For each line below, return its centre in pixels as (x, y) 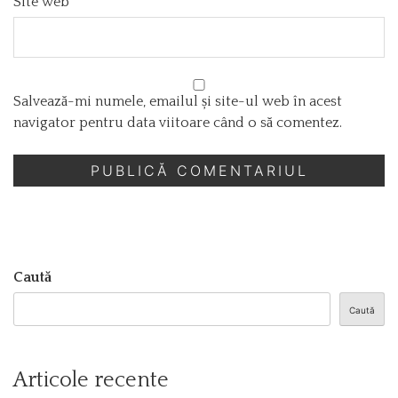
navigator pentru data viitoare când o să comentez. (178, 122)
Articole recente (91, 380)
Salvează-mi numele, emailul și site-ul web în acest (178, 101)
